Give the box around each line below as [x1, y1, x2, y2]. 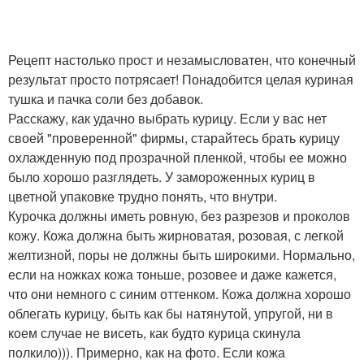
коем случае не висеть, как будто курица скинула [8, 323, 301, 342]
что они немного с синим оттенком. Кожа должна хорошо [8, 284, 351, 303]
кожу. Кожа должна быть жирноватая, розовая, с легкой [8, 225, 344, 245]
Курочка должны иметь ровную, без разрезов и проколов [8, 206, 350, 225]
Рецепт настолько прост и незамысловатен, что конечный [8, 50, 356, 69]
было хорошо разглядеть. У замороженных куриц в [8, 167, 315, 186]
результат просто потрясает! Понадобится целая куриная [8, 69, 353, 89]
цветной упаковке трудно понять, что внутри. [8, 186, 277, 206]
